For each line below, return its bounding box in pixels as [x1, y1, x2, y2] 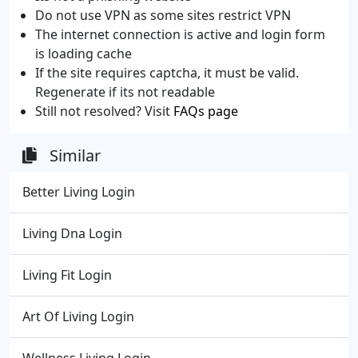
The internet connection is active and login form [35, 25, 325, 43]
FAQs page [173, 101, 238, 120]
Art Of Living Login [22, 307, 134, 325]
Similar [50, 144, 101, 166]
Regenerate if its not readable [35, 82, 215, 101]
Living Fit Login [22, 265, 112, 284]
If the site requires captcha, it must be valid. [35, 63, 299, 82]
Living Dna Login [22, 224, 122, 242]
